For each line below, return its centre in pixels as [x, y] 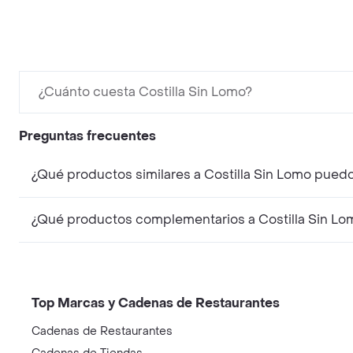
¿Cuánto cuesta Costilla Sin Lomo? [145, 91]
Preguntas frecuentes [87, 136]
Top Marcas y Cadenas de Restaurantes [156, 303]
